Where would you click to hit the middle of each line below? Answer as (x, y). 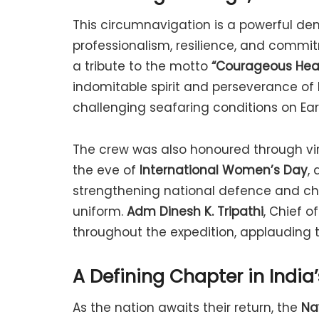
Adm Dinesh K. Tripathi (195, 211)
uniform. (100, 211)
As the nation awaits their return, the (187, 308)
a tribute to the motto (142, 67)
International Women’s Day (224, 170)
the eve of (106, 170)
